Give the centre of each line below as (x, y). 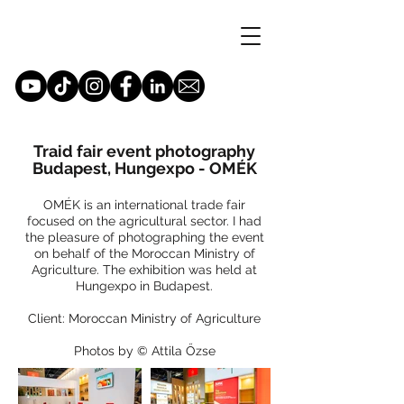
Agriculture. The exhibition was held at (144, 270)
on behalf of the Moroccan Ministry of (144, 253)
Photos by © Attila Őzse (144, 351)
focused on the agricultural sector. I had (144, 221)
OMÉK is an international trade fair (144, 205)
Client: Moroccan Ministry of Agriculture (144, 318)
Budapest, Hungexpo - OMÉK (144, 168)
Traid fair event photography (144, 151)
